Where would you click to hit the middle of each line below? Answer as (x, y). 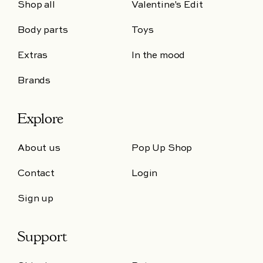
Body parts (43, 31)
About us (39, 149)
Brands (34, 81)
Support (42, 237)
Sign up (36, 199)
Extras (33, 56)
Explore (41, 119)
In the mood (159, 56)
